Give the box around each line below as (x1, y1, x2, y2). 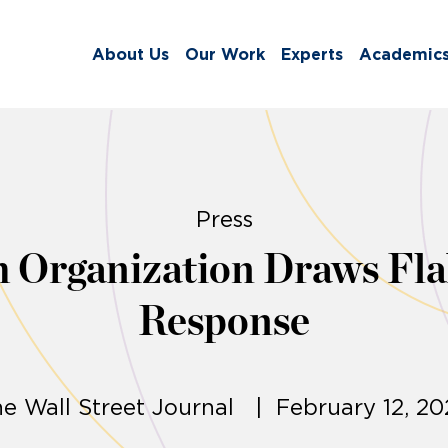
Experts (281, 45, 343, 64)
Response (138, 302, 310, 343)
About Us (92, 45, 169, 64)
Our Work (185, 45, 265, 64)
